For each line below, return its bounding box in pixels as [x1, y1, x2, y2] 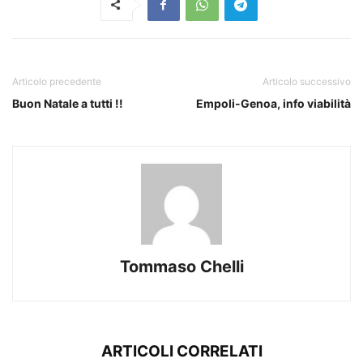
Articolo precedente [12, 75, 101, 88]
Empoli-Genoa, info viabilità [196, 96, 351, 110]
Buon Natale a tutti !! [12, 96, 123, 110]
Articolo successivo [263, 75, 351, 88]
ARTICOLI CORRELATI [100, 341, 263, 361]
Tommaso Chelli [119, 256, 244, 276]
